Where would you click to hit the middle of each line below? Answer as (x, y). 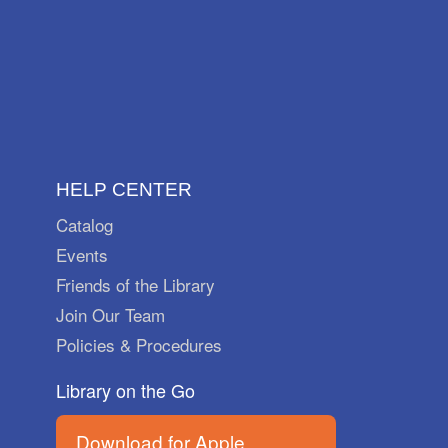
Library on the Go (125, 389)
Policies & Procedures (139, 344)
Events (82, 254)
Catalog (84, 224)
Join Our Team (110, 314)
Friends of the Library (135, 284)
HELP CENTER (124, 189)
